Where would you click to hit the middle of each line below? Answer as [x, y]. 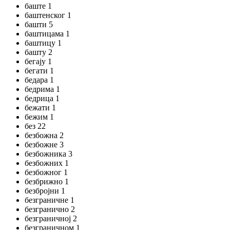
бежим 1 [39, 117]
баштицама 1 [47, 34]
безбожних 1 [47, 163]
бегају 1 [38, 61]
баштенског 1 [48, 15]
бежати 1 [40, 108]
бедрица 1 [42, 98]
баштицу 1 [43, 43]
